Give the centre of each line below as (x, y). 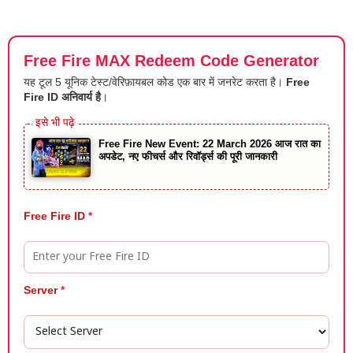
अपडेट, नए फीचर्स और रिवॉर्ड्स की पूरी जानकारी (188, 156)
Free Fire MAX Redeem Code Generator (171, 61)
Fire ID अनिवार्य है (62, 97)
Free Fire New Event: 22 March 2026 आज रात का (210, 144)
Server (42, 290)
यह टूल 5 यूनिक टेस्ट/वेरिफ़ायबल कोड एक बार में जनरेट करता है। (155, 82)
